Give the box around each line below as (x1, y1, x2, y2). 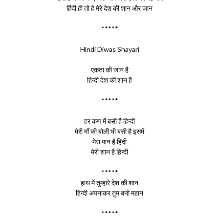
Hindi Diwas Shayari (80, 45, 139, 53)
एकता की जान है (90, 66, 129, 74)
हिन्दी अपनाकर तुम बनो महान (76, 189, 143, 197)
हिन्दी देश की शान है (87, 76, 132, 84)
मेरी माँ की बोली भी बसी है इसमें (75, 127, 144, 135)
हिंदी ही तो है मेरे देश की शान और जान (66, 4, 153, 12)
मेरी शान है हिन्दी (91, 148, 128, 156)
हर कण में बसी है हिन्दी (84, 117, 135, 125)
